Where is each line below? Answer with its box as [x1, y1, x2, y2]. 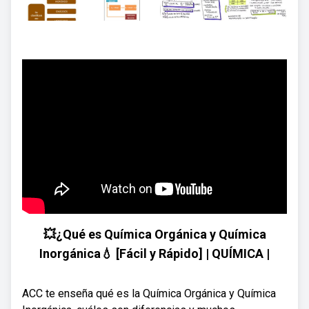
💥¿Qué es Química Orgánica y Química [43, 227, 266, 241]
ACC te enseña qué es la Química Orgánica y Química [22, 287, 276, 300]
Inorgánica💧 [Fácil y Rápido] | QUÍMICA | [39, 246, 270, 261]
